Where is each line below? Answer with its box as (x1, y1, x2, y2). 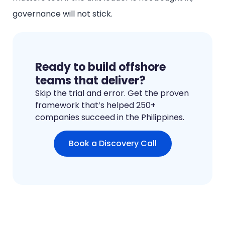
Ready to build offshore (35, 59, 166, 75)
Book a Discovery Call (68, 137, 157, 149)
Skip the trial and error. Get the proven (35, 87, 189, 99)
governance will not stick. (13, 8, 113, 20)
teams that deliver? (35, 72, 146, 88)
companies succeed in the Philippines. (35, 111, 184, 123)
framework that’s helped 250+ (35, 99, 156, 111)
